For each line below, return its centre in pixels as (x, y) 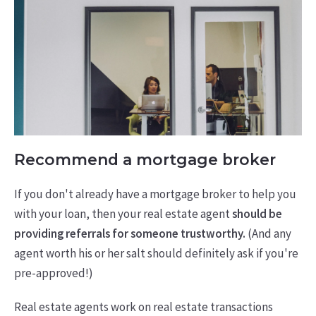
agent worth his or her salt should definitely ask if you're (156, 254)
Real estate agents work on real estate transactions (143, 306)
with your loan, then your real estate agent (122, 214)
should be (256, 214)
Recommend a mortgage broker (145, 160)
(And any (268, 234)
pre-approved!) (53, 273)
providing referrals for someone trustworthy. (129, 234)
